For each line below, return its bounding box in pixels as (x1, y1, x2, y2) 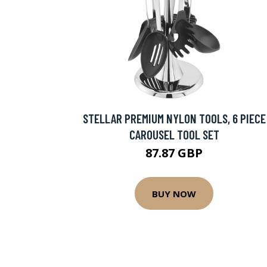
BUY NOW (152, 187, 196, 200)
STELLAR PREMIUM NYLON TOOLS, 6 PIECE (82, 111, 266, 126)
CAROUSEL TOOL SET (129, 127, 219, 142)
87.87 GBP (145, 145, 203, 161)
